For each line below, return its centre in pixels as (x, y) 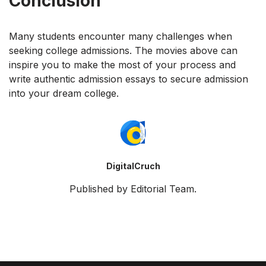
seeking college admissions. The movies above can (123, 50)
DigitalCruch (133, 166)
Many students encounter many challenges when (121, 36)
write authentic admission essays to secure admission (129, 79)
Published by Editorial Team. (133, 189)
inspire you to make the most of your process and (122, 64)
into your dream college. (64, 93)
